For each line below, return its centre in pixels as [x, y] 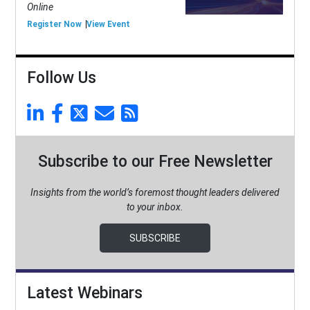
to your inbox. [155, 207]
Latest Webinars [84, 293]
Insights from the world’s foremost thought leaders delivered [155, 193]
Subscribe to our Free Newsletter [155, 162]
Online [40, 7]
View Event [108, 25]
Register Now [54, 25]
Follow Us [61, 78]
